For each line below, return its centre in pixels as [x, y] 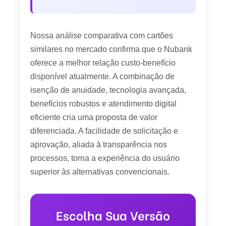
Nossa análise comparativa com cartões [102, 35]
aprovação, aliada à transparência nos [99, 144]
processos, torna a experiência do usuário [105, 158]
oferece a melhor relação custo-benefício [103, 63]
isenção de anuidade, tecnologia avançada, [108, 90]
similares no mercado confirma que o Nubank [111, 49]
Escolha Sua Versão [113, 214]
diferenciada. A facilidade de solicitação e [104, 131]
